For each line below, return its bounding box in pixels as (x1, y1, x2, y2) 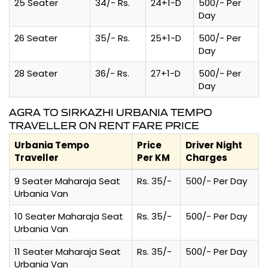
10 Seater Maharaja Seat (14, 209, 123, 223)
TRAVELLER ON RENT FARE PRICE (9, 118, 199, 132)
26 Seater (14, 31, 57, 44)
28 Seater (14, 66, 57, 80)
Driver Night (185, 138, 242, 151)
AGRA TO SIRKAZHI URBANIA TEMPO (9, 105, 212, 119)
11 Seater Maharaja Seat (14, 245, 121, 258)
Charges (185, 151, 227, 164)
